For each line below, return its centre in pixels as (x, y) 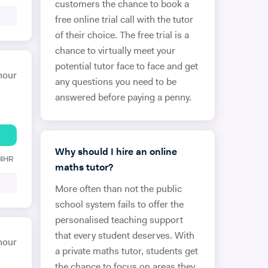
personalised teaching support (119, 221)
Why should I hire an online (116, 153)
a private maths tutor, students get (126, 252)
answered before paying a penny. (123, 98)
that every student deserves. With (124, 236)
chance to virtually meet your (115, 51)
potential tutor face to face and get (126, 67)
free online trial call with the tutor (124, 20)
